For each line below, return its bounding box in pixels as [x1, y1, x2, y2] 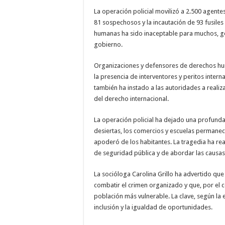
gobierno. [94, 41, 123, 48]
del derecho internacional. [94, 95, 169, 102]
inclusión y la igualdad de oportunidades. [94, 203, 212, 211]
